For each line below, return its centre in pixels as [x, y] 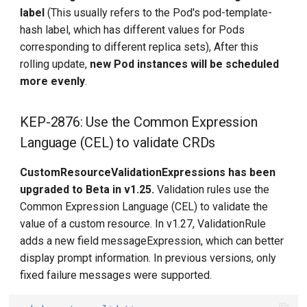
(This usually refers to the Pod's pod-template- [159, 13]
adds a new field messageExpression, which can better [152, 241]
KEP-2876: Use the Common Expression [139, 122]
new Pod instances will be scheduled [185, 64]
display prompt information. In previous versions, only [148, 258]
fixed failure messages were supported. [116, 275]
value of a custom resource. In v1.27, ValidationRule [143, 224]
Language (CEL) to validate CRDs [118, 143]
